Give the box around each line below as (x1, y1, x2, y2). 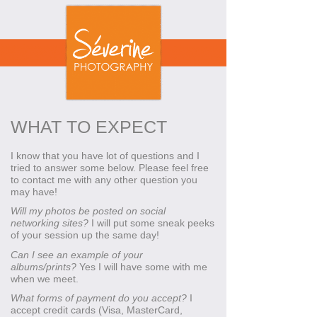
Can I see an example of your (11, 248, 143, 260)
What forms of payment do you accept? (11, 292, 187, 304)
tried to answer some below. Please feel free (11, 161, 209, 173)
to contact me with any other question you (11, 173, 197, 185)
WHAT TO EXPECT (11, 117, 167, 137)
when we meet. (11, 272, 79, 284)
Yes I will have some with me (76, 260, 207, 272)
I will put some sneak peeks (88, 217, 214, 229)
